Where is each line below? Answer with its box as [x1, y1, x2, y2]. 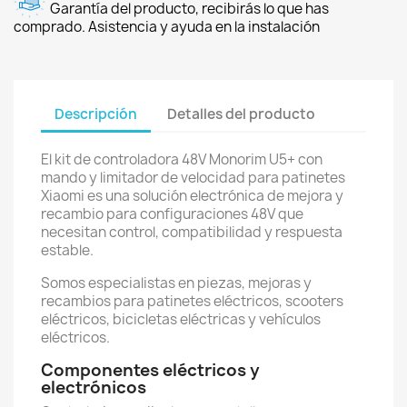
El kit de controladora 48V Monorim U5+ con [41, 150, 323, 169]
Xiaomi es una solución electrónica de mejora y [41, 186, 343, 205]
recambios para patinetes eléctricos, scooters [41, 292, 343, 311]
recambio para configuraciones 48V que [41, 204, 303, 223]
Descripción [55, 104, 137, 124]
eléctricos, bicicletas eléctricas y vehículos [41, 310, 321, 329]
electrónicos [41, 376, 146, 399]
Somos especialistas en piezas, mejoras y [41, 273, 312, 293]
